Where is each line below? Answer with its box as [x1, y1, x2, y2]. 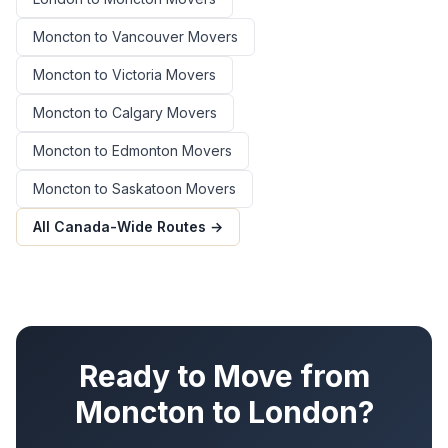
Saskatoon [112, 180, 182, 198]
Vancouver [112, 28, 184, 46]
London [247, 394, 358, 431]
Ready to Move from [78, 358, 370, 395]
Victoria [112, 66, 162, 84]
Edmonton [112, 142, 178, 160]
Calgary [112, 104, 163, 122]
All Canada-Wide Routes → [33, 218, 223, 236]
